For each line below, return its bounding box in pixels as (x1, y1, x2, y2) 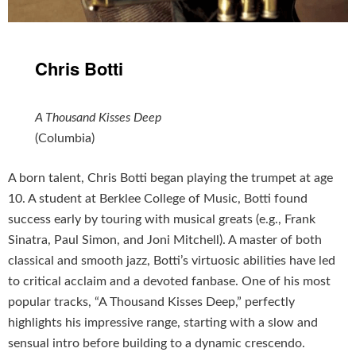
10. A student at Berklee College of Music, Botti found (8, 192, 308, 206)
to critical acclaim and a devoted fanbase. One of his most (8, 275, 331, 288)
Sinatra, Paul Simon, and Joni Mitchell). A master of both (8, 234, 322, 247)
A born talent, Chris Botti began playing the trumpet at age (8, 172, 333, 185)
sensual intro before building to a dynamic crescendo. (8, 337, 305, 350)
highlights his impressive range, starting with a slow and (8, 316, 318, 330)
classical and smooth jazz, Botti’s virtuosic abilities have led (8, 254, 335, 268)
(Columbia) (35, 132, 95, 145)
